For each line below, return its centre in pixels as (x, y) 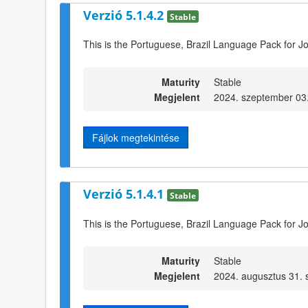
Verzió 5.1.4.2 (125, 15)
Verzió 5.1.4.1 (125, 194)
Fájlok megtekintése (136, 137)
